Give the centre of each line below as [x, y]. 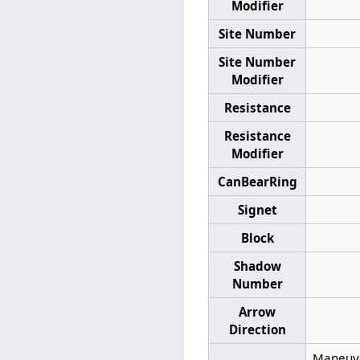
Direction [257, 329]
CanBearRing [257, 181]
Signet [257, 209]
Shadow [257, 266]
